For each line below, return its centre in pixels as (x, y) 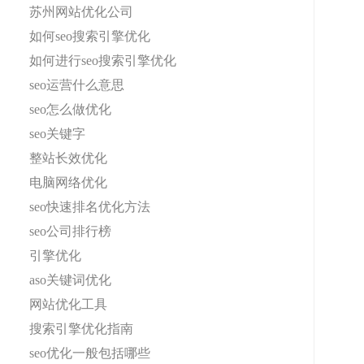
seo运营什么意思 (77, 85)
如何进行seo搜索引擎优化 (103, 61)
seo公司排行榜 (70, 231)
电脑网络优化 (68, 182)
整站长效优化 (68, 158)
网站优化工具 (68, 304)
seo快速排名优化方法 (90, 207)
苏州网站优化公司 (81, 12)
